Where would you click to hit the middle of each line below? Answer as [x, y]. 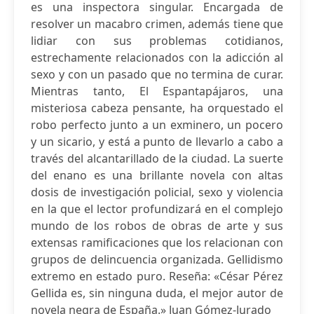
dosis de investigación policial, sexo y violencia [157, 192]
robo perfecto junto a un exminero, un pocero [157, 125]
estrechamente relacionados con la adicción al [157, 57]
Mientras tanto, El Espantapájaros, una [157, 91]
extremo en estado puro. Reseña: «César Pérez [157, 276]
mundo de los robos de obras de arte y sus [157, 226]
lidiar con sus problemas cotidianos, [157, 41]
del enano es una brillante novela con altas [157, 175]
